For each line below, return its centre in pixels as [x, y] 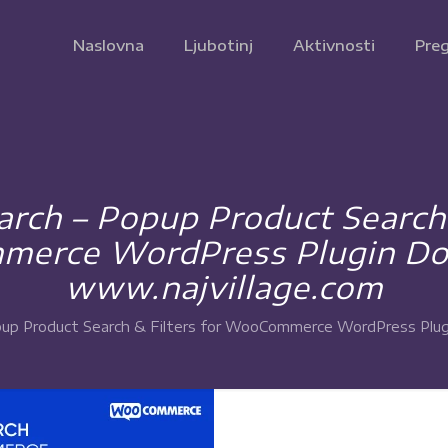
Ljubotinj [218, 45]
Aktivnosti [334, 45]
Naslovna [108, 45]
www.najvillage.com [224, 287]
